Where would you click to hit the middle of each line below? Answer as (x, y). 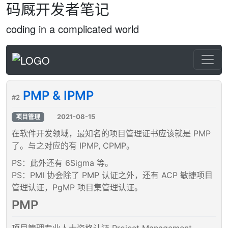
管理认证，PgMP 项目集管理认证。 (77, 188)
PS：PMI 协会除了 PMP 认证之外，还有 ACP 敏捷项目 (112, 175)
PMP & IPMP (58, 95)
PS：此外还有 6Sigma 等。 (62, 163)
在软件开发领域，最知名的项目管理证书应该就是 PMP (111, 134)
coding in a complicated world (73, 29)
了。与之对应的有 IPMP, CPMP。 (73, 146)
